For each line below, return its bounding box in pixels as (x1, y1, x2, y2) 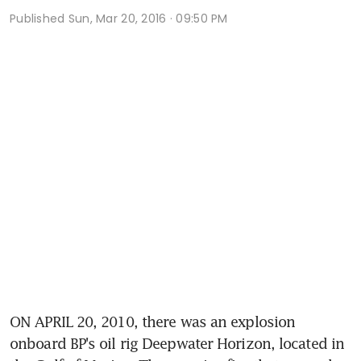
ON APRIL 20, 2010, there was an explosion (10, 312, 296, 330)
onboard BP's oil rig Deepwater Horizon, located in (10, 334, 345, 352)
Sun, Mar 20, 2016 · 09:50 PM (68, 10, 228, 27)
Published (10, 10, 68, 27)
